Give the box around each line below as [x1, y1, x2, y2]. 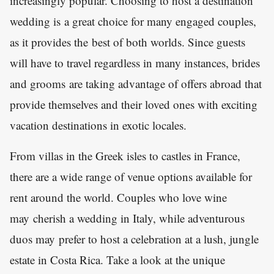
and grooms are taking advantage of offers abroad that [10, 76, 262, 92]
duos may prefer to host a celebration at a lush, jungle [10, 231, 259, 247]
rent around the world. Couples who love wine [10, 190, 227, 206]
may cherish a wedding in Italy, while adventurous [10, 210, 245, 226]
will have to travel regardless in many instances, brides [10, 55, 260, 71]
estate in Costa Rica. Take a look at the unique [10, 252, 225, 268]
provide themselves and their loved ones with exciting [10, 97, 257, 113]
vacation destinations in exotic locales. [10, 117, 190, 133]
